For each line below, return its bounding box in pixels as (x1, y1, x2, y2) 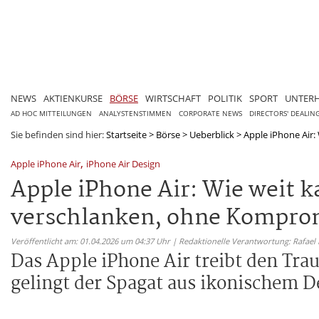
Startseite (106, 127, 147, 141)
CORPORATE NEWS (179, 108, 242, 118)
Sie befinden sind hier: (11, 127, 106, 141)
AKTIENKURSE (43, 91, 103, 105)
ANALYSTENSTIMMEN (99, 108, 172, 118)
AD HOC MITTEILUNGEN (11, 108, 92, 118)
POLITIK (208, 91, 242, 105)
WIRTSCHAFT (145, 91, 201, 105)
